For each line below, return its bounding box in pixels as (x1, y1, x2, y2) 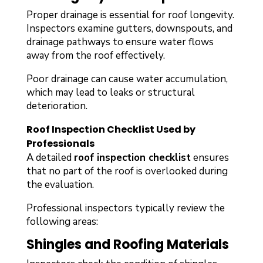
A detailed (26, 150, 74, 164)
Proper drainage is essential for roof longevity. (26, 8, 234, 22)
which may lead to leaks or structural (26, 85, 195, 99)
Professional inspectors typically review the (26, 201, 225, 215)
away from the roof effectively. (26, 48, 165, 62)
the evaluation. (26, 177, 94, 191)
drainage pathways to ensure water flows (26, 35, 214, 49)
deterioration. (26, 99, 87, 113)
